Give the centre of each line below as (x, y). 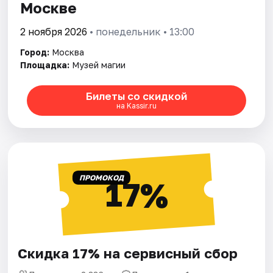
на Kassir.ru (136, 106)
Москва (68, 52)
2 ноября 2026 (54, 31)
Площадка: (45, 65)
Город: (35, 52)
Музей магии (99, 65)
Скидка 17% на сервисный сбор (128, 253)
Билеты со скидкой (136, 96)
